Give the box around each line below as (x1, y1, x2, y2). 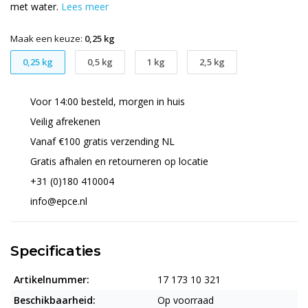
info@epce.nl (30, 195, 87, 208)
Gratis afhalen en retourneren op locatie (27, 155, 208, 168)
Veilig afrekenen (27, 115, 100, 128)
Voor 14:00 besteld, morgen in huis (27, 95, 185, 108)
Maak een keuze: (10, 32, 85, 45)
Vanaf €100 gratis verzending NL (27, 135, 175, 148)
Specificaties (10, 243, 101, 259)
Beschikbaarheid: (14, 294, 96, 307)
